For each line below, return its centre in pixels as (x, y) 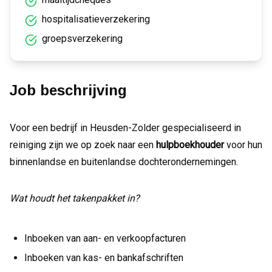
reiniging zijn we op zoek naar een (83, 145)
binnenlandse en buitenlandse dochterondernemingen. (124, 162)
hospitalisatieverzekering (96, 19)
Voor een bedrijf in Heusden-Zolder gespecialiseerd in (125, 128)
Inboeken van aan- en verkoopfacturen (105, 238)
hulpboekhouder (190, 145)
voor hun (243, 145)
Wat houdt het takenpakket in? (75, 198)
